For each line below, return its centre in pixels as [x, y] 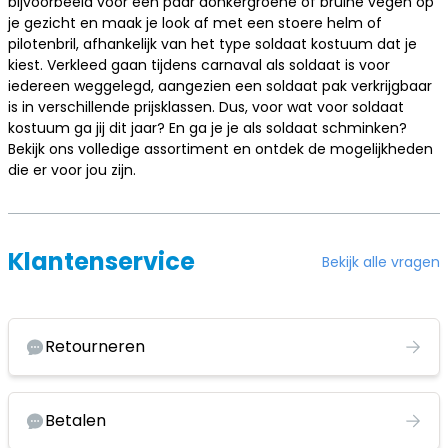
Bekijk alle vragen [381, 261]
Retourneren [95, 346]
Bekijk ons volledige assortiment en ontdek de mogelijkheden [220, 149]
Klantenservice [101, 261]
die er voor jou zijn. [72, 170]
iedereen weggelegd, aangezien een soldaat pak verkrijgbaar [220, 86]
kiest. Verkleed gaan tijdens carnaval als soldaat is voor [199, 65]
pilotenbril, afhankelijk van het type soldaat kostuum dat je [212, 44]
